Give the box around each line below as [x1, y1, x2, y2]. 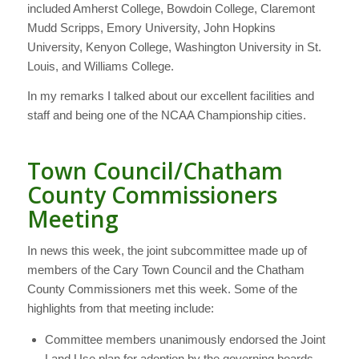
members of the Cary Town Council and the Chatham [26, 262, 305, 276]
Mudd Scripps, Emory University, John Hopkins [26, 21, 276, 35]
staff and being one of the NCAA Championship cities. [26, 107, 306, 122]
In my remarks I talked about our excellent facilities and [26, 88, 314, 103]
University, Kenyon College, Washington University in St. [26, 40, 321, 54]
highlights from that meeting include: [26, 301, 214, 315]
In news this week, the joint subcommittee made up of [26, 243, 307, 257]
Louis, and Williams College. [26, 59, 174, 74]
